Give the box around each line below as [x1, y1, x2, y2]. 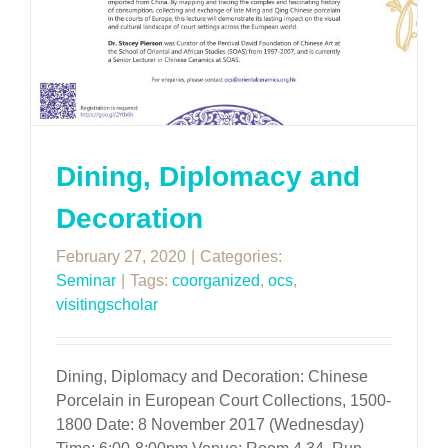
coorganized [172, 272, 260, 290]
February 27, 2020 [56, 248, 186, 266]
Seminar [56, 272, 116, 290]
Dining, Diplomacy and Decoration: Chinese [56, 368, 368, 386]
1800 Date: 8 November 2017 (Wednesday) [56, 416, 364, 434]
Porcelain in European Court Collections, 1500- [56, 392, 391, 410]
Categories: [200, 248, 282, 266]
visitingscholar [56, 296, 158, 314]
